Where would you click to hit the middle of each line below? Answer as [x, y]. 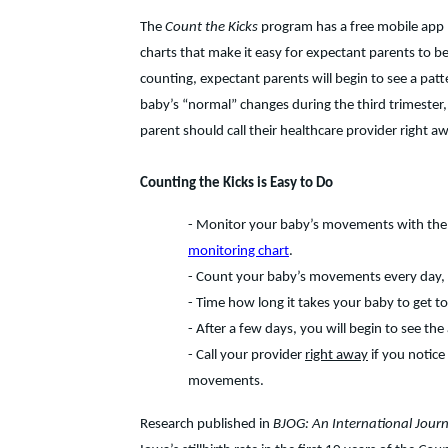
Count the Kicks [211, 27]
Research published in [206, 424]
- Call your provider [246, 355]
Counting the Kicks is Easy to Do [236, 183]
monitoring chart [238, 251]
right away [336, 355]
